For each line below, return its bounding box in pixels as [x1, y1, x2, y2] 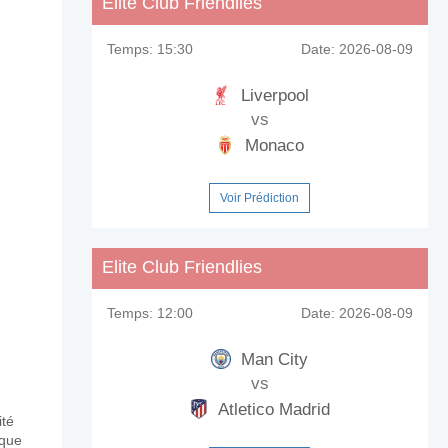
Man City [236, 350, 309, 369]
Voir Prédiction [220, 191, 300, 205]
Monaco [240, 136, 305, 155]
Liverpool [235, 86, 309, 105]
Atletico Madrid [214, 400, 331, 419]
